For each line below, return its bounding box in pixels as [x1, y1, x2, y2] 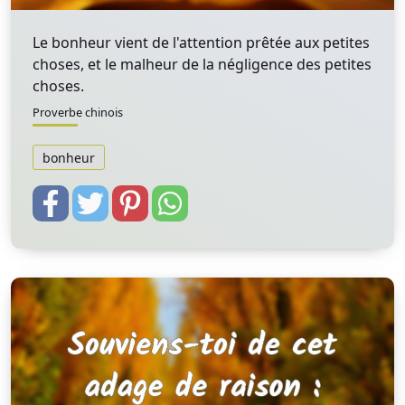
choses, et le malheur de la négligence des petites [33, 54, 372, 74]
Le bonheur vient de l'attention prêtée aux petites [33, 33, 370, 52]
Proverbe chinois [33, 104, 123, 120]
